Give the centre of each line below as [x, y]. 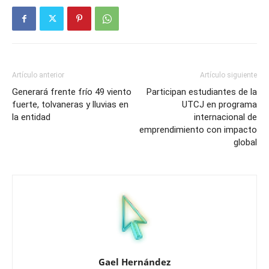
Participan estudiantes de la [202, 92]
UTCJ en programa [219, 105]
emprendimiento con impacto [198, 130]
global [245, 143]
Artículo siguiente [228, 75]
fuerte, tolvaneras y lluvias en [70, 105]
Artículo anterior [38, 75]
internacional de [225, 117]
